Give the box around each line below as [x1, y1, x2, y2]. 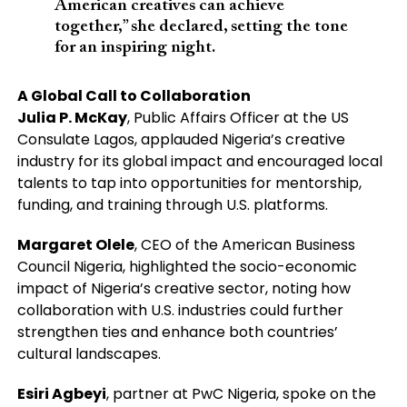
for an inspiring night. [54, 38, 215, 56]
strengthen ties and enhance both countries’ [16, 321, 338, 342]
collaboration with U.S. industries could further [16, 299, 343, 321]
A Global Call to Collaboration [16, 84, 251, 106]
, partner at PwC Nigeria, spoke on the [105, 382, 376, 404]
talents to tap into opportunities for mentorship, [16, 172, 362, 194]
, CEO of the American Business [134, 233, 355, 255]
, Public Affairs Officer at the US [126, 106, 349, 128]
